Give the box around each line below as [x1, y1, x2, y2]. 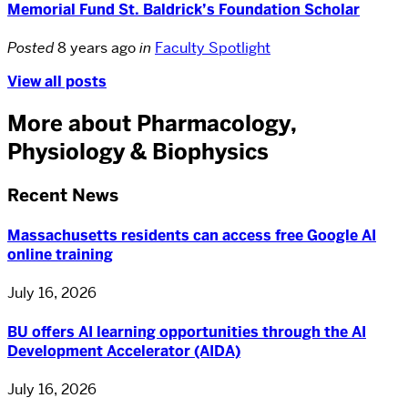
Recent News [7, 183, 118, 207]
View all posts [7, 71, 107, 91]
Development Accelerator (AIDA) [7, 341, 240, 361]
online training [7, 245, 113, 265]
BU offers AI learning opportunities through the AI [7, 321, 366, 342]
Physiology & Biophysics [7, 137, 269, 166]
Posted [7, 37, 57, 57]
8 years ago [57, 37, 139, 57]
